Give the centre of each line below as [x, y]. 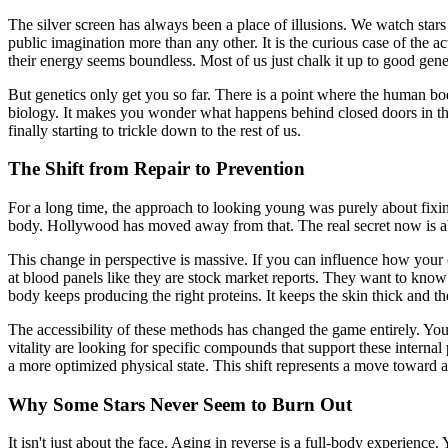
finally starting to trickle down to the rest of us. [154, 130]
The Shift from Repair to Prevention [156, 169]
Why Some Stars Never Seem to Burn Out [180, 404]
